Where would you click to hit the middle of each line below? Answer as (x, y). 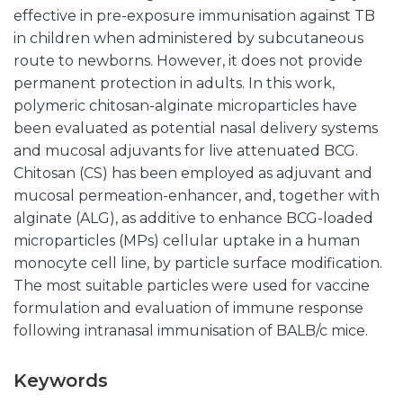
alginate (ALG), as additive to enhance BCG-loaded (193, 218)
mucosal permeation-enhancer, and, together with (197, 196)
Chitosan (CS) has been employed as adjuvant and (193, 173)
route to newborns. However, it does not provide (188, 61)
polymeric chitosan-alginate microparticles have (185, 106)
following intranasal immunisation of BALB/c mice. (191, 331)
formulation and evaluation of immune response (188, 308)
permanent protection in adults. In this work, (174, 83)
